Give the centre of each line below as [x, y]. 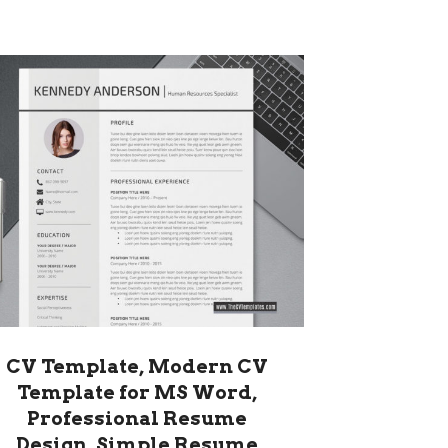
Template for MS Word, [137, 393]
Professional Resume [137, 419]
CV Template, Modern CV [137, 367]
